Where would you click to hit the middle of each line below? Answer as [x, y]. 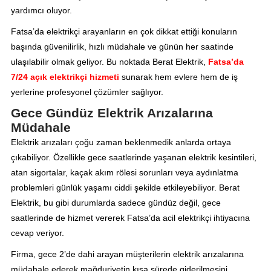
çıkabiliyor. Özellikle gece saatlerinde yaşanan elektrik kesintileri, [133, 158]
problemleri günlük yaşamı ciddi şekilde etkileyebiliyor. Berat [125, 188]
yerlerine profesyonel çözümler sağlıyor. [87, 92]
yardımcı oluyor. [41, 11]
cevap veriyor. [37, 233]
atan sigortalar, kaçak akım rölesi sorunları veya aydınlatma [124, 173]
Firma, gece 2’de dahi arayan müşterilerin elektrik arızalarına [127, 254]
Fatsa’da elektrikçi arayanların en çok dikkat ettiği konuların [124, 32]
